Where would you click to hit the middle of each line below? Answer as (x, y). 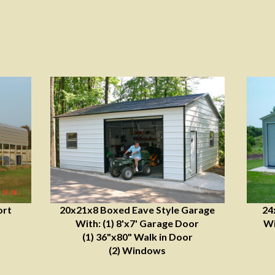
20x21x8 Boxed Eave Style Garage (137, 210)
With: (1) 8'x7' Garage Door (137, 223)
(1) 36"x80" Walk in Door (137, 237)
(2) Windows (137, 250)
